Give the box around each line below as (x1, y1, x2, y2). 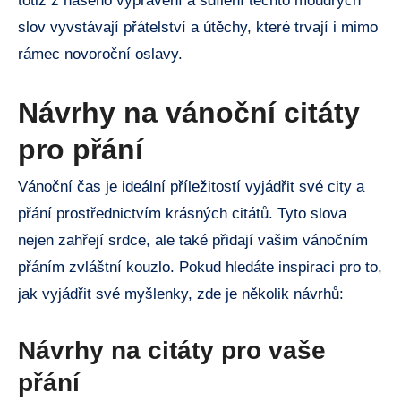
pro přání (18, 132, 143, 166)
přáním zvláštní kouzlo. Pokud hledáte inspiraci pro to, (18, 258, 382, 276)
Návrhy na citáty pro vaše (18, 336, 326, 364)
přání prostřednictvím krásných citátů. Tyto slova (18, 204, 346, 222)
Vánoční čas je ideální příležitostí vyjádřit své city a (18, 177, 364, 195)
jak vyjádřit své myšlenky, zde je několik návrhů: (18, 285, 344, 303)
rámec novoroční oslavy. (18, 45, 183, 63)
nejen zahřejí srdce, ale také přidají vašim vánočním (18, 231, 368, 249)
